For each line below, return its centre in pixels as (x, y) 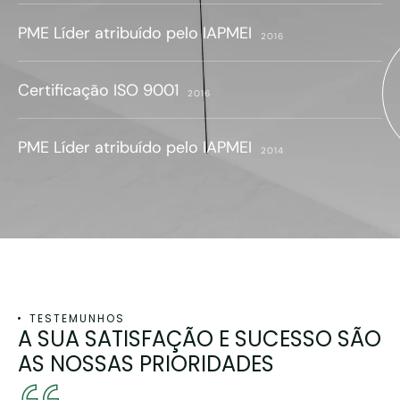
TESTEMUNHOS (77, 318)
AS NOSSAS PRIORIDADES (146, 363)
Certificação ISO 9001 (98, 90)
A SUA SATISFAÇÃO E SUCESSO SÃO (200, 338)
